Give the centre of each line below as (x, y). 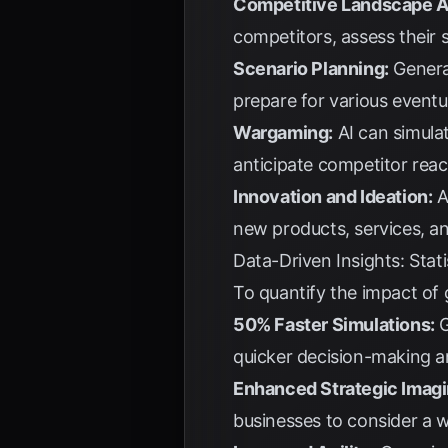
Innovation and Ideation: (333, 196)
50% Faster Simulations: (334, 324)
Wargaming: (283, 132)
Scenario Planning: (311, 68)
